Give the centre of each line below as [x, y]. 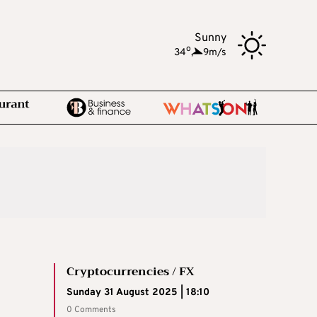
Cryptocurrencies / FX [130, 272]
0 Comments [91, 310]
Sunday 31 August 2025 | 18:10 [138, 293]
